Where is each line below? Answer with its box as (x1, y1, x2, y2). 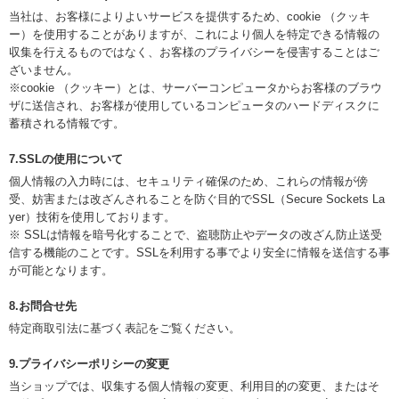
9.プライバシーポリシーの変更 (9, 357, 169, 370)
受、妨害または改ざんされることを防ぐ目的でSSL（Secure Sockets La (9, 192, 385, 206)
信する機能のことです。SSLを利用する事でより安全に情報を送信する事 (9, 246, 390, 259)
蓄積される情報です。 (9, 117, 125, 130)
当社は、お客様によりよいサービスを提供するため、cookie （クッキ (9, 10, 370, 23)
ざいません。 (9, 63, 78, 77)
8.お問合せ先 (9, 299, 77, 313)
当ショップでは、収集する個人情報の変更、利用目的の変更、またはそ (9, 379, 379, 393)
